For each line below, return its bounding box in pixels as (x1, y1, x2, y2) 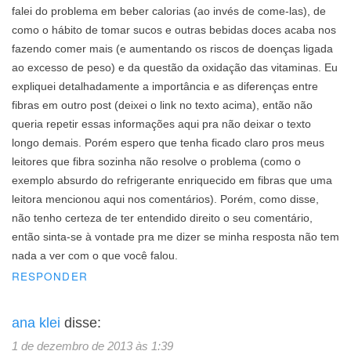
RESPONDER (12, 268, 88, 284)
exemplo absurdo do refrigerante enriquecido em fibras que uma (12, 174, 332, 186)
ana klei (12, 314, 60, 331)
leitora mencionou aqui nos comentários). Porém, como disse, (12, 193, 319, 205)
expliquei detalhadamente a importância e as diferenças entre (12, 80, 318, 92)
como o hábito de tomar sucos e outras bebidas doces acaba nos (12, 24, 336, 36)
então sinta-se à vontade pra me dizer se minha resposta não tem (12, 230, 339, 243)
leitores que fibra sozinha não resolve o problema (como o (12, 155, 301, 168)
